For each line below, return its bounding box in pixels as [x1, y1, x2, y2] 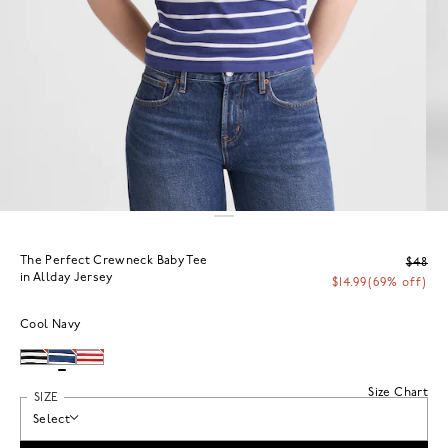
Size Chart [368, 386, 428, 399]
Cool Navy [20, 318, 81, 331]
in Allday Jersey [20, 271, 113, 284]
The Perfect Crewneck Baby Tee [20, 254, 208, 267]
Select [33, 413, 71, 426]
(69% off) [368, 276, 427, 289]
